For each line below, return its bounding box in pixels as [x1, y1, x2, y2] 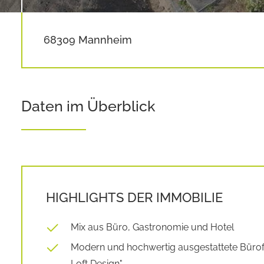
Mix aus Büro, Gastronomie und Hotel [71, 222, 234, 233]
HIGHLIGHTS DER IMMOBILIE [46, 190, 223, 205]
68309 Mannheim [44, 34, 132, 46]
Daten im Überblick [21, 97, 155, 115]
